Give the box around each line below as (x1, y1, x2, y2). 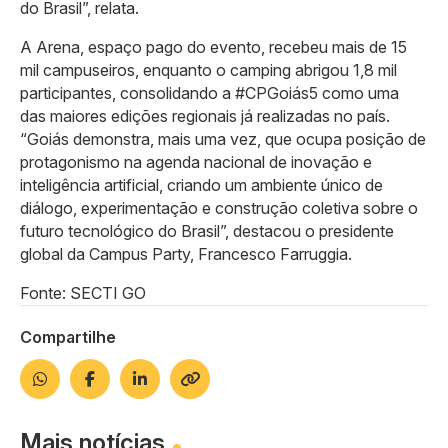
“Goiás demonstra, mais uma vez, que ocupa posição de (20, 129, 426, 149)
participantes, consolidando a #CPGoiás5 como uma (20, 83, 399, 103)
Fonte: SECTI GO (20, 283, 146, 303)
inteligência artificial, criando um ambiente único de (20, 175, 383, 195)
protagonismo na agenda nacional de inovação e (20, 152, 372, 172)
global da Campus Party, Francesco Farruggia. (20, 244, 352, 264)
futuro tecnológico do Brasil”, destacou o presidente (20, 221, 394, 241)
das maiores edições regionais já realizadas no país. (20, 106, 390, 126)
